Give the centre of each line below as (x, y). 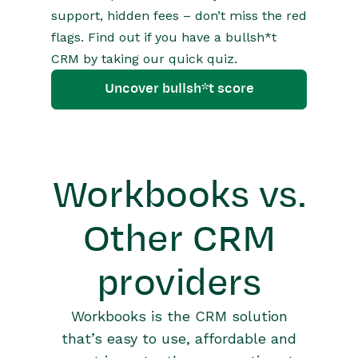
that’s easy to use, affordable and (179, 338)
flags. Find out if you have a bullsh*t (164, 37)
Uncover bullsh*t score (179, 89)
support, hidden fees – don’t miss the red (179, 16)
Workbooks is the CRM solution (179, 316)
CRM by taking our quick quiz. (144, 59)
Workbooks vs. (179, 195)
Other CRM (179, 239)
